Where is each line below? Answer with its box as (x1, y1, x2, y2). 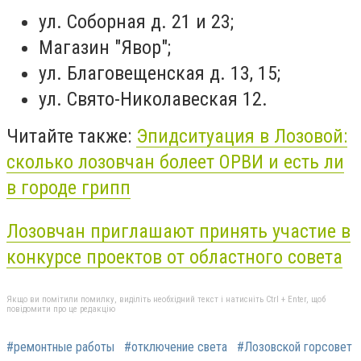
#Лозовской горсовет (237, 339, 352, 355)
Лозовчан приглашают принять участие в (6, 219, 351, 243)
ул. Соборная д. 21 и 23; (39, 10, 234, 34)
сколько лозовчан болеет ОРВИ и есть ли (6, 151, 344, 174)
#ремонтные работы (6, 339, 114, 355)
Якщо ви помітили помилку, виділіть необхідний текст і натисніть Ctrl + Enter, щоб (6, 294, 326, 305)
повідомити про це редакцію (6, 304, 115, 315)
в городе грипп (6, 176, 131, 200)
